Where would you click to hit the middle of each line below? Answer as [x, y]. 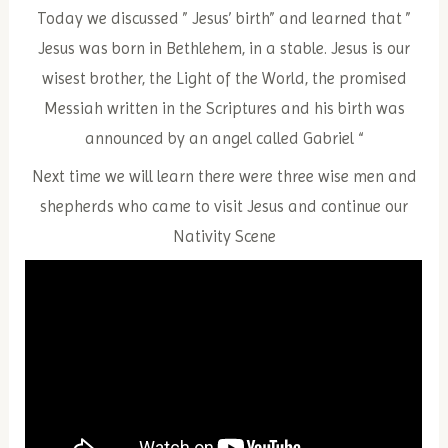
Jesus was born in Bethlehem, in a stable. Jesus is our [224, 48]
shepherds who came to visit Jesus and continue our [224, 206]
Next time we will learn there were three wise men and [224, 176]
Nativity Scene [224, 236]
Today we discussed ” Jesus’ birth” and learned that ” [224, 18]
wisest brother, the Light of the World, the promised [224, 78]
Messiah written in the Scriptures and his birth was [224, 108]
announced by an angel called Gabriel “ [224, 138]
